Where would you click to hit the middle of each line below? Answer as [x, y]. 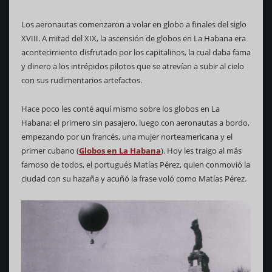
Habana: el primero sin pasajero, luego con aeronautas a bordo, [135, 122]
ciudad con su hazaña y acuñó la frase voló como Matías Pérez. [134, 178]
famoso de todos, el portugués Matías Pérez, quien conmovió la [136, 164]
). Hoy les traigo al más [201, 150]
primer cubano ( [50, 150]
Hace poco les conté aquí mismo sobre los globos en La [121, 108]
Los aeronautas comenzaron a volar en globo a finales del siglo [134, 24]
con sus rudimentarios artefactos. [82, 80]
